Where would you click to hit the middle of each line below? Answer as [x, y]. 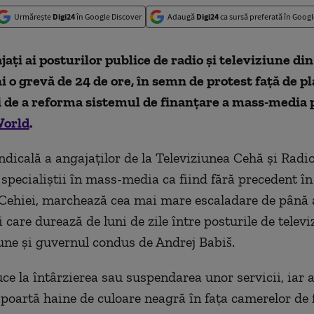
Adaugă [182, 16]
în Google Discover [108, 16]
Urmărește [33, 16]
